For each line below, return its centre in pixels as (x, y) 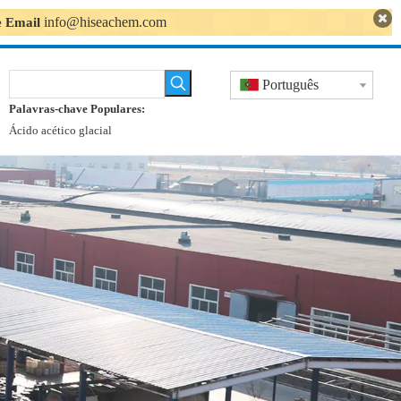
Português (290, 85)
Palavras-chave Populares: (77, 109)
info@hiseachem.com (105, 22)
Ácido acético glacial (60, 130)
